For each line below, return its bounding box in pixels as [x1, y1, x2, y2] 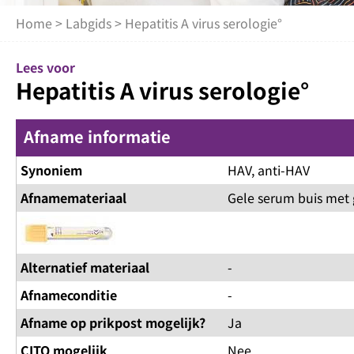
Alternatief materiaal [21, 258, 149, 277]
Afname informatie [24, 125, 171, 149]
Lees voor [16, 58, 75, 77]
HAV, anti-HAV [227, 160, 310, 180]
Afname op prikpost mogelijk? [21, 313, 205, 333]
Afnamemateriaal [21, 188, 126, 208]
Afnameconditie [21, 285, 117, 305]
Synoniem [21, 160, 82, 180]
